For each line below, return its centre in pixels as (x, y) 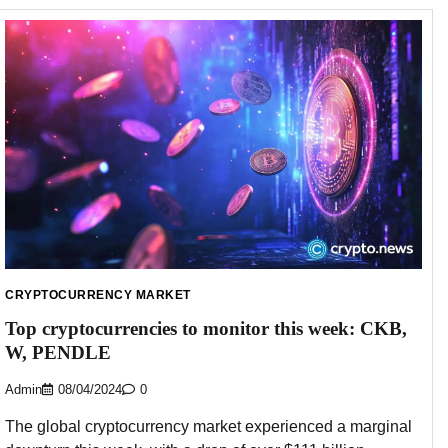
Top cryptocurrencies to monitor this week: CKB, (206, 329)
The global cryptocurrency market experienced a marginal (208, 426)
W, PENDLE (58, 353)
